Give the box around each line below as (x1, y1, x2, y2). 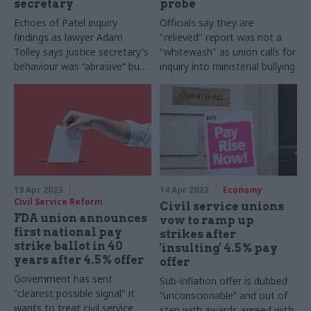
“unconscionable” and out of (160, 288, 288, 302)
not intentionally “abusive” (14, 74, 131, 88)
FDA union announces (14, 211, 147, 225)
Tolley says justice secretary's (14, 45, 149, 59)
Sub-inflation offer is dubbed (160, 274, 288, 287)
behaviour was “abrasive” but (14, 60, 144, 74)
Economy (223, 183, 263, 196)
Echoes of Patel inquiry (14, 16, 117, 30)
